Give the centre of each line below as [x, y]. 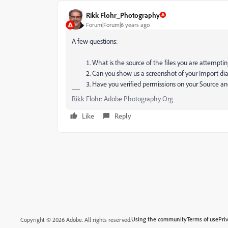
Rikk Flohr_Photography [123, 15]
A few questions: [95, 41]
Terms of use [203, 219]
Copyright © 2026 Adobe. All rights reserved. [76, 220]
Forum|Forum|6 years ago [118, 24]
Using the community [159, 219]
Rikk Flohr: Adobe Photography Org [122, 98]
